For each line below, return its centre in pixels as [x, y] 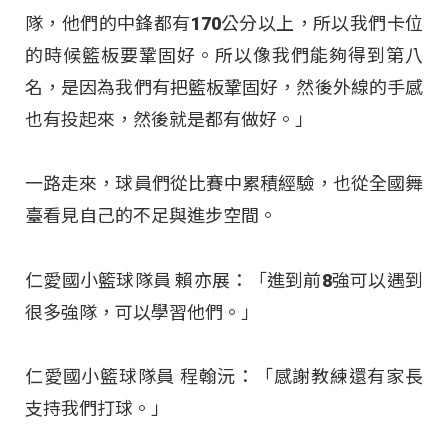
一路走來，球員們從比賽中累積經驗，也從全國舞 [224, 184]
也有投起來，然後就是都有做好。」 [169, 119]
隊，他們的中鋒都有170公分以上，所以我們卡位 [224, 23]
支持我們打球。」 [97, 408]
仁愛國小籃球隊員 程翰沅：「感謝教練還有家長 [224, 376]
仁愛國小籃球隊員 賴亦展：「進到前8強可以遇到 [224, 280]
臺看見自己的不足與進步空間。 [151, 216]
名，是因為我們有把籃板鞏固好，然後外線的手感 [224, 87]
